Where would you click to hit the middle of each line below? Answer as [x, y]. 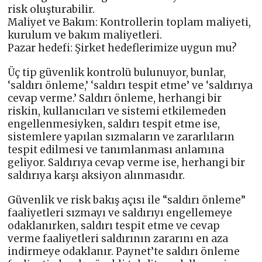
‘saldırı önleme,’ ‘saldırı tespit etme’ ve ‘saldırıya [130, 86]
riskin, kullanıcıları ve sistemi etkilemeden [117, 111]
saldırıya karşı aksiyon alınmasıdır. [96, 176]
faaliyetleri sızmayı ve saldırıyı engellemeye [120, 213]
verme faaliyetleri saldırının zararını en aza [118, 239]
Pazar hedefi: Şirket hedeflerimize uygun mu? [123, 48]
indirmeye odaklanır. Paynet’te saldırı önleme [124, 252]
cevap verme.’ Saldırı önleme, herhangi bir [115, 99]
